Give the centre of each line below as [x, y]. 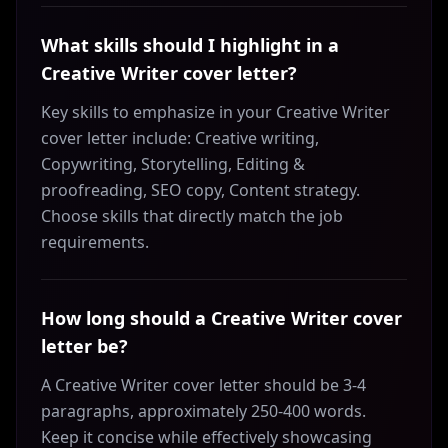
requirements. [95, 242]
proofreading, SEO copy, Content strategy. [200, 190]
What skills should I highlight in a [190, 45]
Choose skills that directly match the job [192, 216]
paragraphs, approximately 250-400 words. [203, 411]
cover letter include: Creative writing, [180, 138]
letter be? [84, 346]
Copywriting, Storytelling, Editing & [173, 164]
